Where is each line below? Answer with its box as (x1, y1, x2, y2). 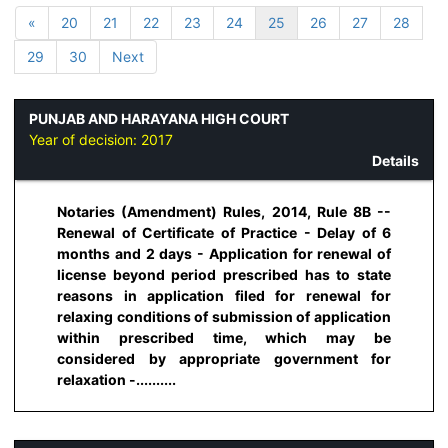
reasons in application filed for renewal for (57, 286, 391, 304)
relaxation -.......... (57, 370, 176, 388)
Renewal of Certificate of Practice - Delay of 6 (57, 223, 391, 241)
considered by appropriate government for (57, 349, 391, 367)
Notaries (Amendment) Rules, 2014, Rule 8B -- (57, 202, 391, 220)
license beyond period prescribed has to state (57, 265, 391, 283)
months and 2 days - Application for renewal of (57, 244, 391, 262)
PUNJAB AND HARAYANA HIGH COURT (29, 110, 289, 128)
